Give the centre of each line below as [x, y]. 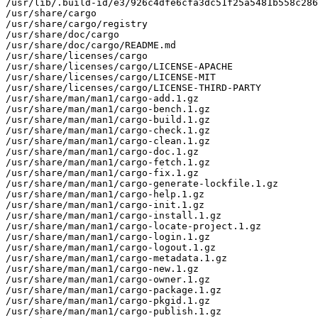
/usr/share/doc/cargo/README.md [91, 45]
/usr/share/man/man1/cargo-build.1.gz [108, 119]
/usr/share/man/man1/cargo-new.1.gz [102, 268]
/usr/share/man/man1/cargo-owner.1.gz [108, 279]
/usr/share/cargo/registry [77, 23]
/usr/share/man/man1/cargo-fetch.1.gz [108, 162]
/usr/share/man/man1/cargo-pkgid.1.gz [108, 300]
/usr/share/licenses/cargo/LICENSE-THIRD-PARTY [133, 87]
